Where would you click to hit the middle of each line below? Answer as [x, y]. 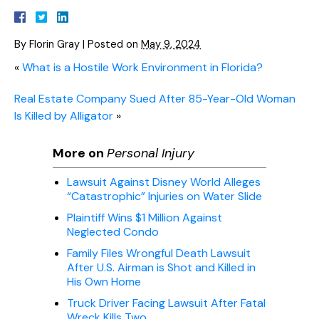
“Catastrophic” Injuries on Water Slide [164, 196]
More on [80, 153]
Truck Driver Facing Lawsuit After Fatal [166, 303]
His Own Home [104, 281]
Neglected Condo [113, 231]
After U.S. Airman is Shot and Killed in [161, 267]
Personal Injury [151, 153]
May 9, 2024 [171, 44]
